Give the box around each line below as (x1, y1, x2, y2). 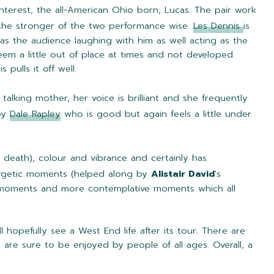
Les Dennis (193, 19, 240, 33)
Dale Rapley (10, 107, 61, 121)
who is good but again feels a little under (61, 107, 251, 121)
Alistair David (151, 167, 215, 181)
